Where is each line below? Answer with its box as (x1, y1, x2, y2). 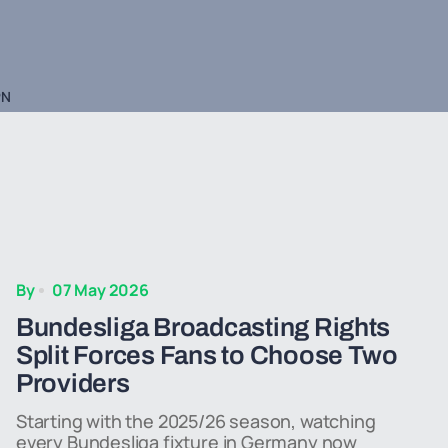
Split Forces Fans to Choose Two (16, 341, 398, 369)
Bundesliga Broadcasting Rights (16, 313, 391, 341)
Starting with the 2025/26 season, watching (16, 409, 376, 433)
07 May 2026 (51, 279, 149, 301)
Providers (16, 369, 130, 397)
